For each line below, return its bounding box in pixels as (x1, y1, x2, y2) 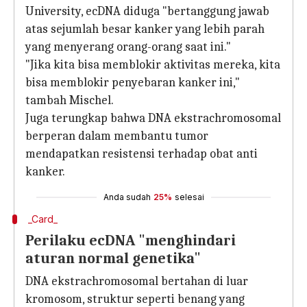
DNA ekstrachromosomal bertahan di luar (25, 274, 248, 288)
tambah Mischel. (25, 93, 114, 108)
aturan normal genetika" (25, 249, 201, 267)
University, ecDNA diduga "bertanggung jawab (25, 4, 269, 19)
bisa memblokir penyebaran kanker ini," (25, 75, 240, 90)
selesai (174, 192, 204, 202)
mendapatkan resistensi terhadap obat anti (25, 147, 258, 161)
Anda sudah (103, 192, 151, 202)
